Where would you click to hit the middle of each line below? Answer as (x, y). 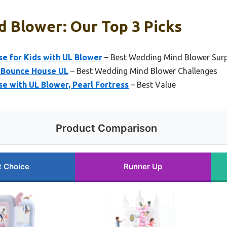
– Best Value (152, 84)
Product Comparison (106, 128)
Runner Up (143, 166)
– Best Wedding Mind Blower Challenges (143, 71)
